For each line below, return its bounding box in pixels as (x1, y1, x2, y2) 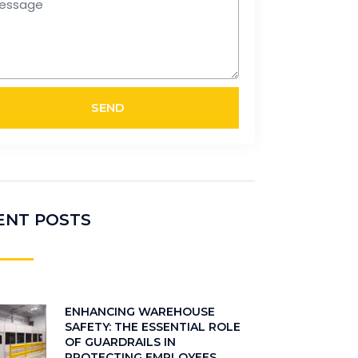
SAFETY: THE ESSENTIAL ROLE (64, 319, 241, 334)
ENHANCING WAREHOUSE (64, 304, 215, 319)
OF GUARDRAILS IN (64, 334, 176, 349)
